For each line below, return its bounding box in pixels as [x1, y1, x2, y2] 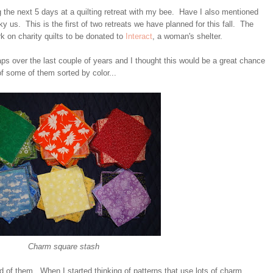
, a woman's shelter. [152, 31, 222, 41]
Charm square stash [27, 241, 99, 251]
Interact [126, 31, 152, 41]
